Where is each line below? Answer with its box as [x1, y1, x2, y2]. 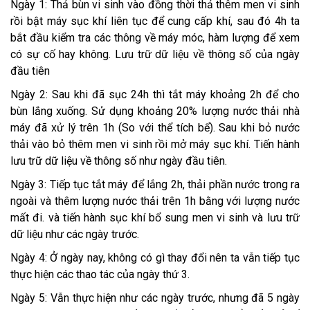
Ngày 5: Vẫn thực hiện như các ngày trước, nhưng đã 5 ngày [10, 291, 300, 305]
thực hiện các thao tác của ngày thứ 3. [10, 268, 190, 282]
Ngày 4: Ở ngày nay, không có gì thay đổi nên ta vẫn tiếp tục [10, 251, 300, 265]
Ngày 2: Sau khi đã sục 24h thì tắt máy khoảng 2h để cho [10, 88, 300, 102]
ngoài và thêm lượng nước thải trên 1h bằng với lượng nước [10, 194, 300, 208]
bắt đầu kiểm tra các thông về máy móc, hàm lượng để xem [10, 31, 300, 45]
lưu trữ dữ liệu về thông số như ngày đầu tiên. [10, 154, 227, 168]
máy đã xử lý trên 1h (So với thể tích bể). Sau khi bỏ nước [10, 121, 300, 135]
